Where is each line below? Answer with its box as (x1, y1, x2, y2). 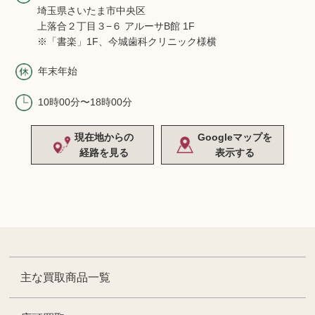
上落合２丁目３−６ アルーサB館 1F (37, 20, 195, 32)
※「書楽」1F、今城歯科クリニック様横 (37, 35, 217, 47)
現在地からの (75, 131, 134, 143)
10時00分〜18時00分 (37, 96, 132, 108)
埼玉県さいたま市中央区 (37, 4, 146, 16)
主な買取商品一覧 (20, 271, 111, 283)
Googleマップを (197, 131, 272, 143)
